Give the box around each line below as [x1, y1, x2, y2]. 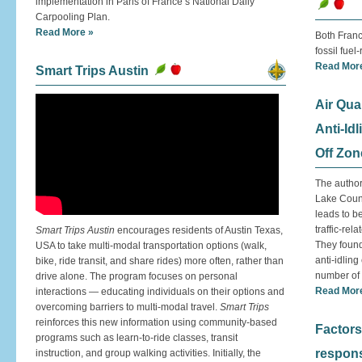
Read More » [36, 27, 94, 38]
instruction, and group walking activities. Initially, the [36, 347, 261, 359]
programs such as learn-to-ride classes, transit [36, 332, 238, 343]
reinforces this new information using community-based [36, 317, 277, 328]
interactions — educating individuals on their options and [36, 286, 284, 297]
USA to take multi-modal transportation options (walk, [36, 240, 267, 251]
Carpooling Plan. [36, 11, 110, 23]
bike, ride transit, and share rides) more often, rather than [36, 255, 284, 267]
